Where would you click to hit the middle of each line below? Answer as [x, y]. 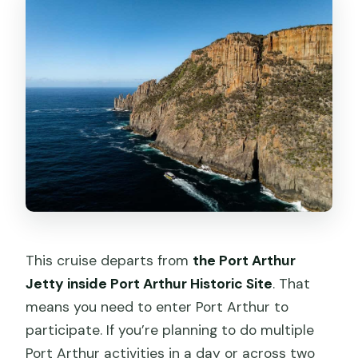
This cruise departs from [109, 260]
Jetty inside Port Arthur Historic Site [149, 283]
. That [292, 283]
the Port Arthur [245, 260]
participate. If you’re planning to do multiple [170, 330]
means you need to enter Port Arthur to [157, 306]
